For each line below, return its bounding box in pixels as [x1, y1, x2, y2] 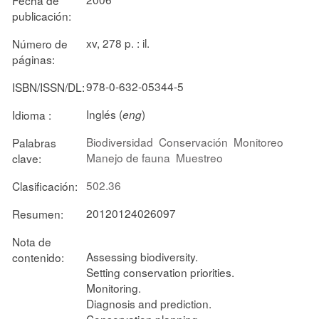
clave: [12, 150, 41, 166]
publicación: [12, 7, 71, 23]
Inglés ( [86, 105, 122, 122]
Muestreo [176, 149, 223, 165]
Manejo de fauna [86, 149, 170, 165]
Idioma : [12, 106, 51, 122]
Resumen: [12, 205, 63, 221]
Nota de [12, 233, 51, 249]
